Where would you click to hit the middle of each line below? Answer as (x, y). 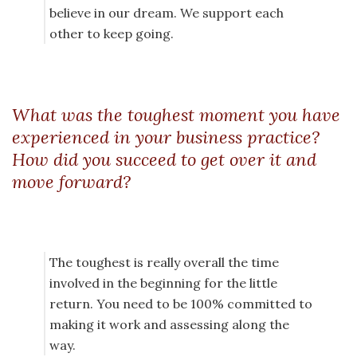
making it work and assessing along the (169, 325)
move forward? (71, 182)
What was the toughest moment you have (176, 115)
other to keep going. (112, 34)
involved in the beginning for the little (163, 283)
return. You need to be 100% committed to (181, 304)
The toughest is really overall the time (164, 263)
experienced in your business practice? (166, 137)
